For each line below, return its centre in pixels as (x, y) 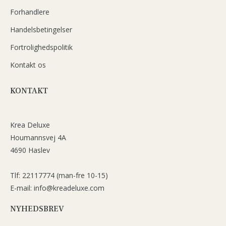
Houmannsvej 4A (38, 137)
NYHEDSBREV (37, 209)
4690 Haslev (30, 150)
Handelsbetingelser (41, 29)
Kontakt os (28, 65)
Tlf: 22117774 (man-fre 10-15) (59, 175)
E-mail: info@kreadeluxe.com (57, 188)
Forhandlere (30, 12)
